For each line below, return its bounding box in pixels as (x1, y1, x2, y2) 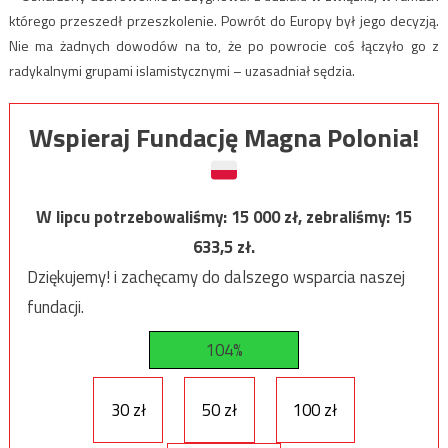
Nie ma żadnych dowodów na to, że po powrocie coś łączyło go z (8, 35, 440, 57)
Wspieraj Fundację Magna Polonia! (29, 118, 419, 158)
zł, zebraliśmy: (284, 204, 394, 231)
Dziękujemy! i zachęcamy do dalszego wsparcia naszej (26, 264, 405, 291)
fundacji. (26, 294, 84, 321)
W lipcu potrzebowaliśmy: (36, 204, 231, 231)
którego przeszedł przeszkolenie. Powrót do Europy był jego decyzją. (8, 10, 440, 32)
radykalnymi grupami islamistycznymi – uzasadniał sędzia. (8, 60, 355, 82)
